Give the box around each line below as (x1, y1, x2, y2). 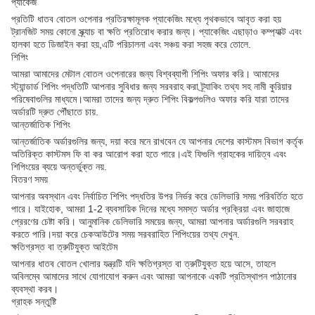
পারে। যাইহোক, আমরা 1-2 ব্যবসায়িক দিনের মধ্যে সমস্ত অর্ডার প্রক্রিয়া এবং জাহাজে (11, 203, 290, 215)
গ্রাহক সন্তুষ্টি (11, 296, 56, 308)
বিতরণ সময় (11, 174, 48, 186)
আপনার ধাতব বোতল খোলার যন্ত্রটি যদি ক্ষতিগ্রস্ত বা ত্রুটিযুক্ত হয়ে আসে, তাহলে (11, 258, 276, 270)
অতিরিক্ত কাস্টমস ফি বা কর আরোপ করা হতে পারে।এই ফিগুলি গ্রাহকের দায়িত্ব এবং (11, 148, 286, 160)
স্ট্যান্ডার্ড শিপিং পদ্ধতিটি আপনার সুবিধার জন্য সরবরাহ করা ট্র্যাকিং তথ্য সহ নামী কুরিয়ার (11, 81, 292, 93)
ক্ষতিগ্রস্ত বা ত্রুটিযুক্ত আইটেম (11, 241, 117, 253)
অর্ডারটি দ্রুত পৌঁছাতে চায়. (11, 106, 98, 118)
